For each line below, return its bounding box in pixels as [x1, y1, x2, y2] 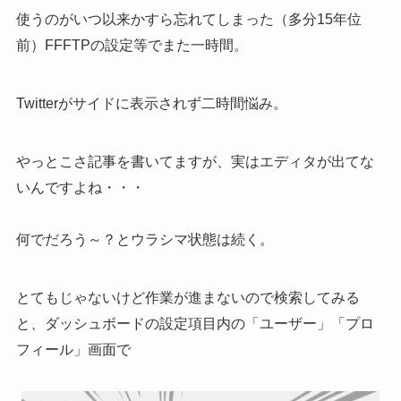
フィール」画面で [15, 341, 131, 357]
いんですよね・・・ [15, 179, 145, 195]
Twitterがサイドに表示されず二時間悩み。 [15, 96, 287, 112]
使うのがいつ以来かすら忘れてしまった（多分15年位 [15, 12, 362, 28]
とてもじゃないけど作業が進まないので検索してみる [15, 289, 360, 305]
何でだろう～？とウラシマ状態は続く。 [15, 231, 274, 247]
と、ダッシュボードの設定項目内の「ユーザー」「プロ [15, 315, 374, 331]
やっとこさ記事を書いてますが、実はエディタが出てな [15, 153, 374, 169]
